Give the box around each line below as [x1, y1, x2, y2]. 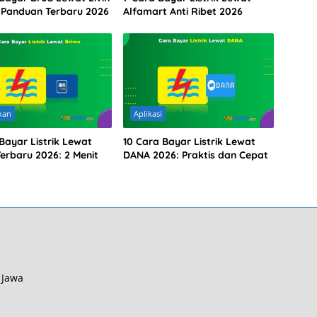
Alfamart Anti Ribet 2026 [122, 5, 243, 18]
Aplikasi [133, 108, 162, 120]
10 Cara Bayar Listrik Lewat [122, 135, 255, 149]
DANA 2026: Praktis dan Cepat [122, 149, 268, 162]
